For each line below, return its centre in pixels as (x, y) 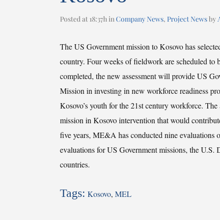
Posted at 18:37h (83, 19)
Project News (187, 19)
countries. (75, 165)
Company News (140, 19)
